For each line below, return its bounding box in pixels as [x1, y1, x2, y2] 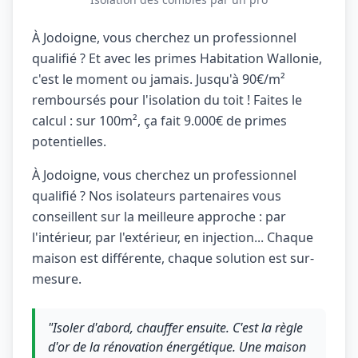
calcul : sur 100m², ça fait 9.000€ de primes [32, 112, 287, 129]
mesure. [32, 270, 82, 288]
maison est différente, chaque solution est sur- [32, 249, 314, 267]
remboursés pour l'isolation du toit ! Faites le [32, 91, 302, 109]
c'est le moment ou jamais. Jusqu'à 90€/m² [32, 70, 285, 88]
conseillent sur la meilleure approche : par [32, 208, 286, 225]
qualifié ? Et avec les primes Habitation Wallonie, [32, 50, 322, 67]
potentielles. [32, 133, 106, 150]
